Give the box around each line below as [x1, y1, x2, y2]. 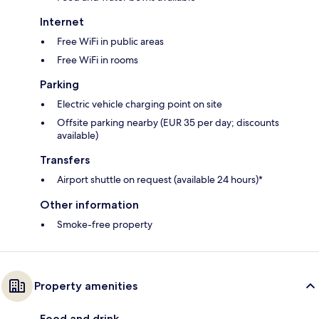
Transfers [40, 152, 90, 167]
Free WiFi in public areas [57, 34, 164, 48]
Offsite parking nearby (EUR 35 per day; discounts [57, 115, 279, 129]
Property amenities [34, 278, 137, 293]
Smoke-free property [57, 217, 152, 231]
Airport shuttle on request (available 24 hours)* [57, 172, 263, 186]
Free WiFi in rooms [57, 53, 138, 66]
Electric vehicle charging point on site [57, 97, 222, 110]
